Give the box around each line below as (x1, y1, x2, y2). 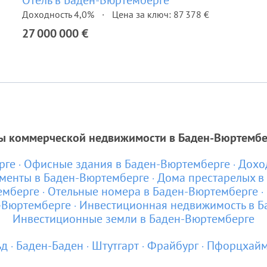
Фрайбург (147, 238, 198, 253)
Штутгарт (91, 238, 139, 253)
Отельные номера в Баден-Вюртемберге (47, 184, 258, 199)
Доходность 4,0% (22, 8, 94, 20)
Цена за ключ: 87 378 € (112, 8, 209, 20)
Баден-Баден (15, 238, 83, 253)
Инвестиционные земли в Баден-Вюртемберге (13, 211, 254, 226)
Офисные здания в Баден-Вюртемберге (23, 156, 230, 172)
